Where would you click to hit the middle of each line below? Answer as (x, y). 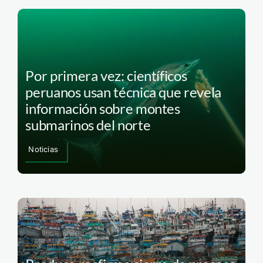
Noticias (43, 149)
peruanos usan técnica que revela (123, 92)
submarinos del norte (88, 124)
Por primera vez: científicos (106, 75)
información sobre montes (103, 108)
